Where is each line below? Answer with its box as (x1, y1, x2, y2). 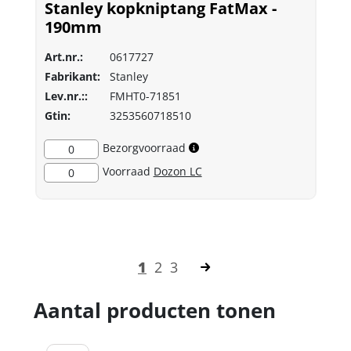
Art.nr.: (44, 49, 83, 64)
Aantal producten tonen (34, 296, 276, 325)
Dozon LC (153, 163, 202, 179)
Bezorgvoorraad (102, 139, 186, 155)
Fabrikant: (44, 68, 100, 84)
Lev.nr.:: (44, 88, 88, 103)
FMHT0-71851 (110, 88, 182, 103)
